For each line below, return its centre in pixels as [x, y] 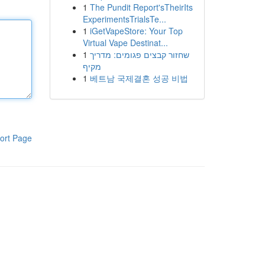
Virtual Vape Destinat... [125, 43]
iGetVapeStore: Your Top [136, 31]
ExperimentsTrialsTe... [124, 19]
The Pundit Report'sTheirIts [141, 7]
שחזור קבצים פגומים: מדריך [139, 54]
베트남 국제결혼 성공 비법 [139, 78]
